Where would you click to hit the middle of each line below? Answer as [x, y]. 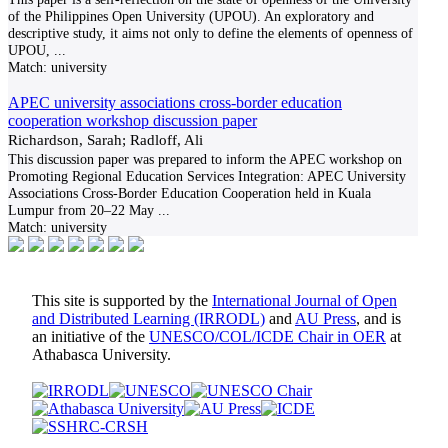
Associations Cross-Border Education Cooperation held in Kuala [189, 193]
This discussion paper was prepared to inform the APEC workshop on [205, 159]
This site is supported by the [122, 300]
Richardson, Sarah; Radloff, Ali [105, 139]
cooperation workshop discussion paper [132, 120]
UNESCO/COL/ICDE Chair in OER [267, 336]
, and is [378, 318]
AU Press [325, 318]
